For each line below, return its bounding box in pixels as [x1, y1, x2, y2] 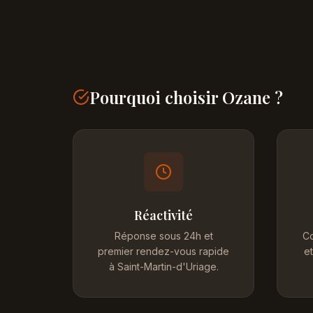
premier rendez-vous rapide [98, 245, 229, 257]
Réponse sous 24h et [114, 230, 213, 242]
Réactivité [134, 207, 193, 224]
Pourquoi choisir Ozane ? [89, 86, 283, 108]
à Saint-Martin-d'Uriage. [108, 261, 219, 272]
